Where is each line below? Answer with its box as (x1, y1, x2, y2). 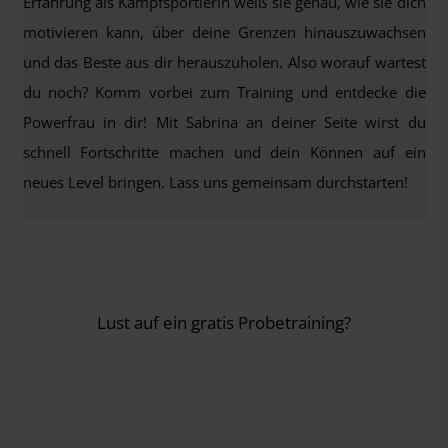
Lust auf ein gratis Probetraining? (97, 310, 351, 334)
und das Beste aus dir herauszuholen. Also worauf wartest (22, 52, 426, 73)
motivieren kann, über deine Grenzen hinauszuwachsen (22, 22, 426, 43)
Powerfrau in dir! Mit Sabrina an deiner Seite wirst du (22, 112, 426, 133)
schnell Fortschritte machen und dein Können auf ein (22, 142, 426, 163)
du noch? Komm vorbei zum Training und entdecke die (22, 82, 426, 103)
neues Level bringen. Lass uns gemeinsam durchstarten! (22, 172, 408, 193)
